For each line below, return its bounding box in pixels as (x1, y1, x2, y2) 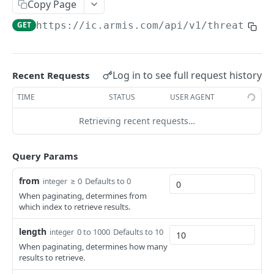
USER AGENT (170, 92, 215, 102)
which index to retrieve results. (19, 201, 130, 212)
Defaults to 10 (113, 226, 163, 237)
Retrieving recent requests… (79, 115, 195, 127)
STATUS (109, 92, 136, 102)
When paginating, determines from (19, 190, 147, 201)
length (19, 226, 46, 237)
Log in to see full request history (113, 68, 262, 82)
